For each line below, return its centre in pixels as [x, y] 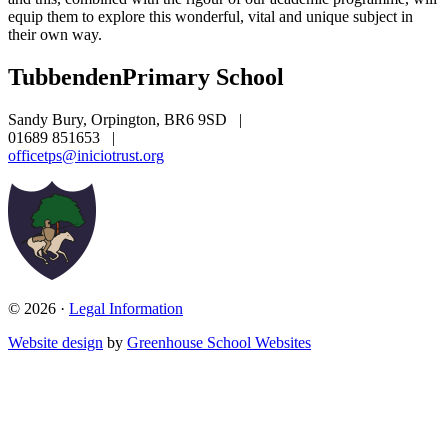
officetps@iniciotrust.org [86, 155]
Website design [55, 342]
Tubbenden [65, 77]
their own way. [55, 35]
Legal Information [126, 308]
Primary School [203, 77]
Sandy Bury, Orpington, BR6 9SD [119, 119]
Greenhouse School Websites [219, 342]
